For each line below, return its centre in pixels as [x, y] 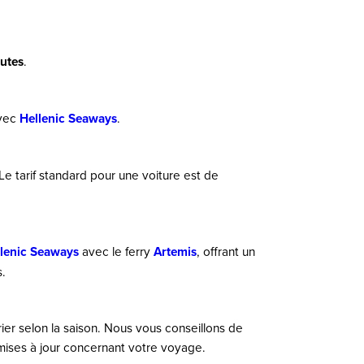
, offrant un [226, 251]
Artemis [175, 251]
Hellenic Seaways [68, 118]
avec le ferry [116, 251]
